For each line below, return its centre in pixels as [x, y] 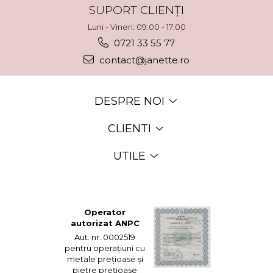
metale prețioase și [105, 259]
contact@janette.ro [143, 60]
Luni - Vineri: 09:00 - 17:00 [136, 27]
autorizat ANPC [105, 223]
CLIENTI [131, 129]
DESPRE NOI [131, 101]
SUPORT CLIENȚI [136, 10]
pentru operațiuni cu [105, 248]
